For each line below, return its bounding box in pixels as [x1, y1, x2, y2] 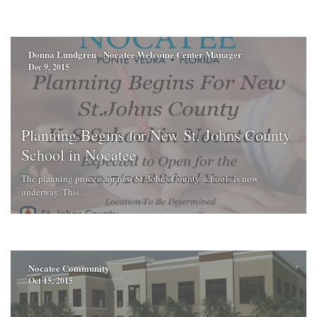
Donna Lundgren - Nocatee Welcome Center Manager [28, 47, 242, 62]
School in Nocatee [21, 144, 137, 165]
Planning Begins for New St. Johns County [21, 124, 291, 145]
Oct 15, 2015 [28, 275, 73, 287]
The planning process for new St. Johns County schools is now [21, 171, 258, 185]
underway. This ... [21, 185, 88, 198]
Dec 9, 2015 [28, 61, 69, 74]
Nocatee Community [28, 261, 110, 275]
